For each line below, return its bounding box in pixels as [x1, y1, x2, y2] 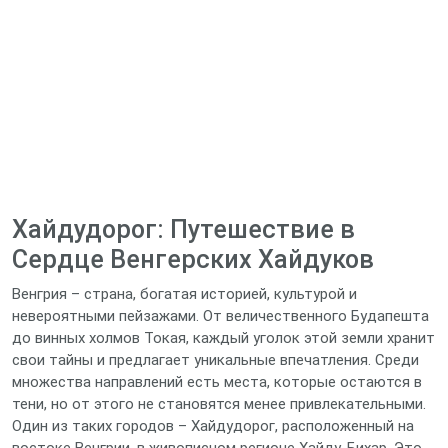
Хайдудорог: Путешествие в [12, 215, 355, 244]
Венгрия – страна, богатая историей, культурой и [12, 285, 357, 303]
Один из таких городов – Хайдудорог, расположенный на [12, 417, 414, 435]
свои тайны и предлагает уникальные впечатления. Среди [12, 351, 419, 369]
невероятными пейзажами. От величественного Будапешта [12, 307, 429, 325]
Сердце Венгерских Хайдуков [12, 245, 374, 274]
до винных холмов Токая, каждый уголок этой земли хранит [12, 329, 435, 347]
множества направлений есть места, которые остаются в [12, 373, 422, 391]
